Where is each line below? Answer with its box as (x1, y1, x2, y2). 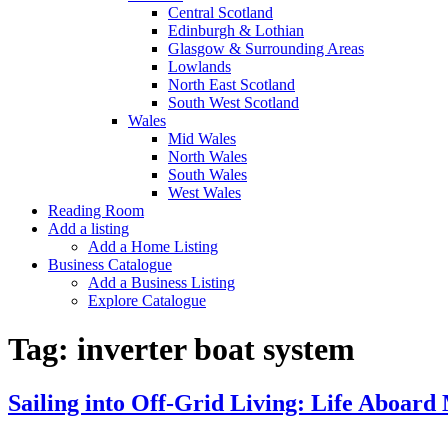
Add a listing (48, 220, 129, 237)
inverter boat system (77, 331, 355, 368)
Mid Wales (168, 130, 236, 147)
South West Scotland (168, 94, 299, 111)
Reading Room (48, 202, 144, 219)
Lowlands (168, 58, 231, 75)
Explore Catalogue (88, 292, 206, 309)
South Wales (168, 166, 247, 183)
